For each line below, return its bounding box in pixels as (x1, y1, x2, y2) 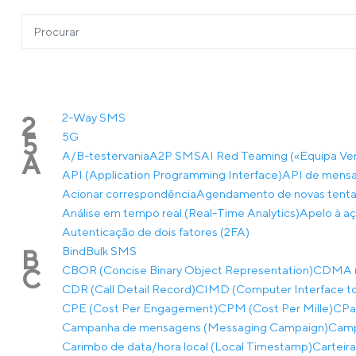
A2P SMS (149, 149, 201, 162)
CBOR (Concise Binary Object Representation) (62, 263, 313, 277)
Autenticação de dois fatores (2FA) (62, 225, 250, 238)
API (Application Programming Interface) (62, 168, 282, 181)
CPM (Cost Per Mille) (218, 301, 333, 315)
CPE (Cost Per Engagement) (62, 301, 218, 315)
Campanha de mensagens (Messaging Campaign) (62, 320, 328, 334)
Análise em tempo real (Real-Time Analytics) (62, 206, 300, 219)
